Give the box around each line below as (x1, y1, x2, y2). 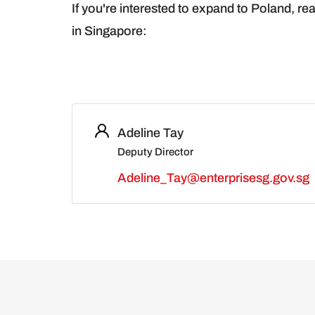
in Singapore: (72, 23, 147, 38)
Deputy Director (117, 146, 193, 157)
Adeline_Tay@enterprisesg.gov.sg (117, 170, 309, 185)
